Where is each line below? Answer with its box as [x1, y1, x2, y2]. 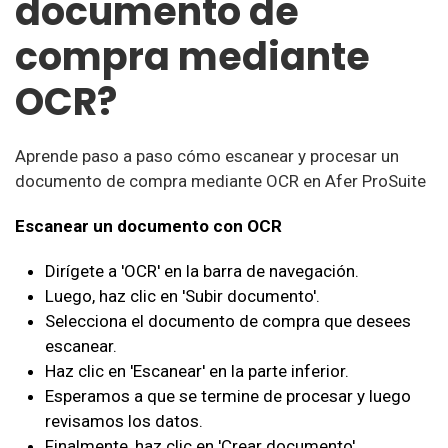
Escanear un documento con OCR [15, 216, 282, 236]
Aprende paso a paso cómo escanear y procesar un [15, 146, 399, 166]
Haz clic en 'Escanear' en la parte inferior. [45, 361, 349, 381]
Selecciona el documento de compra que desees [45, 311, 411, 331]
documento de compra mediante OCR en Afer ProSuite [15, 171, 426, 191]
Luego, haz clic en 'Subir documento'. [45, 286, 320, 306]
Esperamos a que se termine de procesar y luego [45, 386, 411, 406]
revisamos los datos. [45, 411, 203, 431]
